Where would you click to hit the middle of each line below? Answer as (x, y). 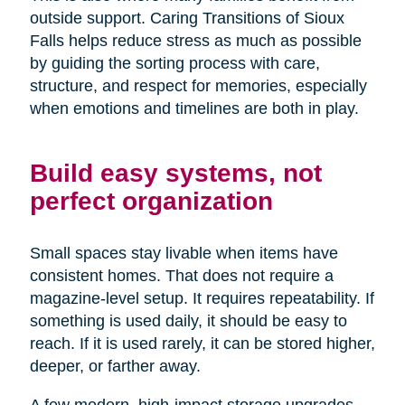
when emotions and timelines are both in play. (194, 109)
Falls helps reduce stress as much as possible (195, 41)
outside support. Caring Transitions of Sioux (187, 19)
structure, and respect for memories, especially (198, 86)
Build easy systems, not (175, 173)
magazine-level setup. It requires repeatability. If (202, 299)
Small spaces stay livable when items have (184, 254)
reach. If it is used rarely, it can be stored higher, (202, 344)
